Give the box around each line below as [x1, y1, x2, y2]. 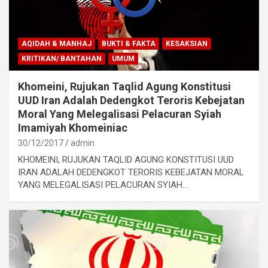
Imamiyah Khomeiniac [18, 121, 127, 134]
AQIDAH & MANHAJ [22, 39, 92, 48]
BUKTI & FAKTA [102, 39, 156, 48]
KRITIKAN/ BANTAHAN [22, 54, 102, 63]
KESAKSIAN [166, 39, 208, 48]
